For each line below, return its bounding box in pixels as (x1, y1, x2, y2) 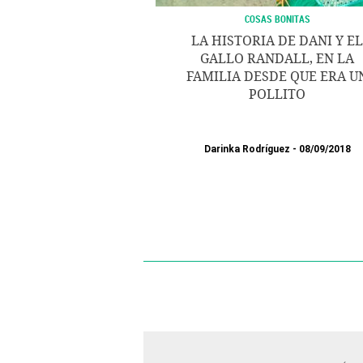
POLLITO (249, 87, 305, 102)
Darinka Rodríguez (203, 143, 290, 155)
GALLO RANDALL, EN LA (200, 51, 354, 66)
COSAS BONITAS (244, 12, 310, 25)
